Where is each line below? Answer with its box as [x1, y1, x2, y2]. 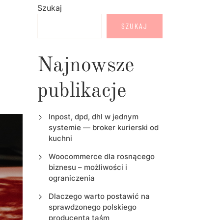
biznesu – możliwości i [48, 163, 127, 172]
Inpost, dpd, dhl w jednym [48, 112, 138, 122]
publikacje [37, 81, 126, 102]
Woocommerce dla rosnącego [48, 152, 155, 162]
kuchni [48, 134, 72, 143]
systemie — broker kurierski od [48, 123, 159, 133]
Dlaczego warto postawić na [48, 192, 150, 201]
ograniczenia [48, 173, 95, 183]
